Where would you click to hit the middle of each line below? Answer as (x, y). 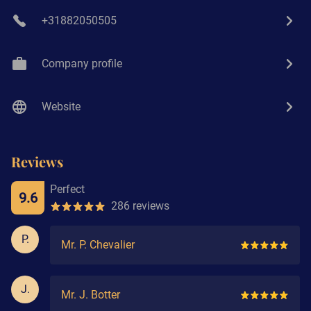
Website (61, 106)
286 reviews (140, 205)
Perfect (67, 189)
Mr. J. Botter (91, 294)
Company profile (82, 63)
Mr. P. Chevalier (98, 244)
